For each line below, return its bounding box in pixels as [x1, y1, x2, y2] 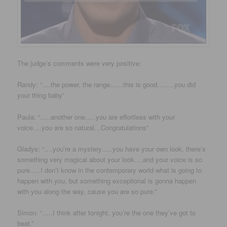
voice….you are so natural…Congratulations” [17, 122, 149, 132]
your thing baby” [17, 90, 65, 100]
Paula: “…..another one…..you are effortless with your [17, 111, 175, 122]
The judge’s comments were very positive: [17, 58, 142, 68]
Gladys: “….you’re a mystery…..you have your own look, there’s [17, 143, 206, 154]
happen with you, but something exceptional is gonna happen [17, 175, 197, 185]
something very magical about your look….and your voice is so [17, 154, 203, 164]
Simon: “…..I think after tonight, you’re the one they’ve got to [17, 207, 196, 217]
